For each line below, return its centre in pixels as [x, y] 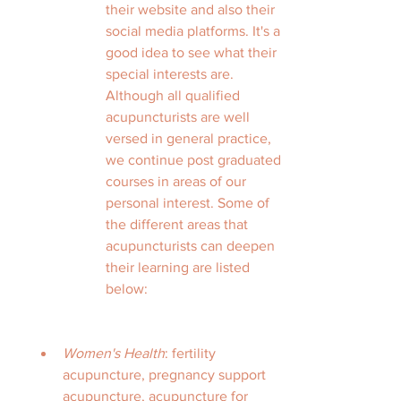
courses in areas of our [178, 181]
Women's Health [114, 353]
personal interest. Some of [189, 203]
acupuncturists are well [179, 117]
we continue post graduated [195, 160]
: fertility [192, 353]
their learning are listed [179, 267]
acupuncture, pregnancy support [166, 375]
